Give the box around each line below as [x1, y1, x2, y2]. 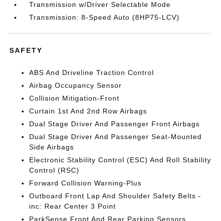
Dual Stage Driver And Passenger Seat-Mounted [29, 133, 202, 141]
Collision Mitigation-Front [29, 94, 120, 102]
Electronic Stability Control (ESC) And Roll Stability [29, 156, 212, 164]
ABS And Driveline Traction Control [29, 69, 154, 76]
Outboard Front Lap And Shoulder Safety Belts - [29, 192, 202, 200]
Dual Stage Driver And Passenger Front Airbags [29, 120, 200, 128]
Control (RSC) [29, 166, 80, 174]
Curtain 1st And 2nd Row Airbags [29, 107, 147, 115]
